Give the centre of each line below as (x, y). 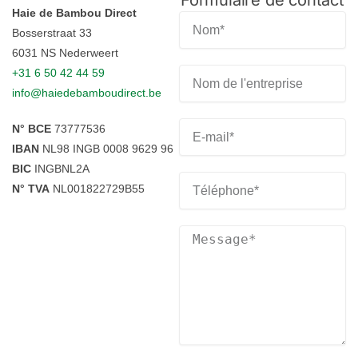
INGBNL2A (60, 168)
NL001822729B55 (97, 188)
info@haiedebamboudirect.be (87, 93)
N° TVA (31, 188)
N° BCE (32, 128)
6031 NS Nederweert (65, 53)
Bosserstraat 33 (52, 33)
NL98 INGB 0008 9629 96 (106, 148)
